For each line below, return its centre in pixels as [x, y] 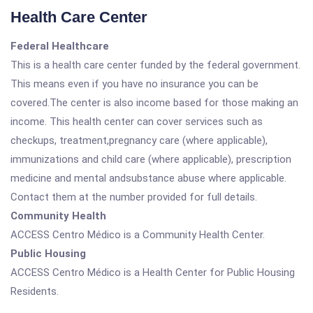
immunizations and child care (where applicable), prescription [151, 159]
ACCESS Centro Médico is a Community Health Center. [138, 235]
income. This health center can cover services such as [137, 122]
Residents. [35, 291]
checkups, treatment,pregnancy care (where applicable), [139, 140]
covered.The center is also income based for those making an [154, 103]
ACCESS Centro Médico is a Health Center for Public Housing [153, 272]
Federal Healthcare [60, 46]
